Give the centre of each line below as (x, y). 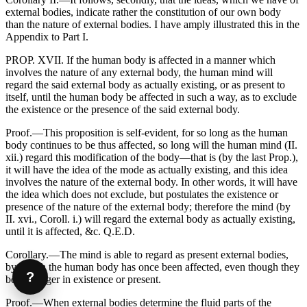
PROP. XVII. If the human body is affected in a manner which (140, 60)
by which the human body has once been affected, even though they (152, 267)
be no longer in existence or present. (83, 280)
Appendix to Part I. (47, 37)
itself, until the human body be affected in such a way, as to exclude (151, 97)
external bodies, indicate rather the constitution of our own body (143, 12)
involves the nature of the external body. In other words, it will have (151, 182)
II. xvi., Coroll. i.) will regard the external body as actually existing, (150, 219)
